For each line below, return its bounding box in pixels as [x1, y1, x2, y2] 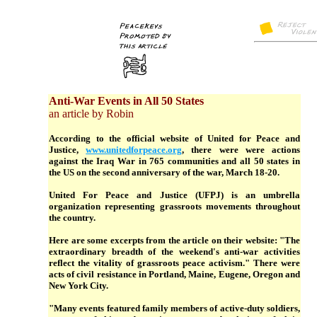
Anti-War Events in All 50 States [49, 95, 204, 107]
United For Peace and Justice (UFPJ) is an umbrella [49, 190, 300, 200]
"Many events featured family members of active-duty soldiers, [49, 303, 300, 313]
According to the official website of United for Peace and [49, 133, 300, 144]
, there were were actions [182, 144, 301, 155]
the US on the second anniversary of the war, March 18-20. [49, 167, 279, 178]
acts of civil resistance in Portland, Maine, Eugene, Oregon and [49, 269, 300, 279]
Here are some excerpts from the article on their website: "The [49, 235, 300, 246]
